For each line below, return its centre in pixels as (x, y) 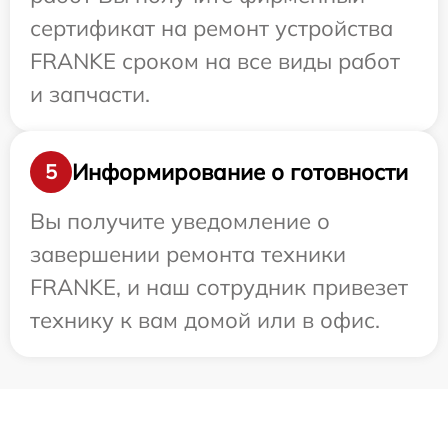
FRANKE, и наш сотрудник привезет (219, 287)
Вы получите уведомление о (180, 221)
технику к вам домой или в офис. (205, 320)
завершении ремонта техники (188, 254)
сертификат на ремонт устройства (211, 28)
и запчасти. (90, 94)
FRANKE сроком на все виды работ (215, 61)
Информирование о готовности (240, 171)
